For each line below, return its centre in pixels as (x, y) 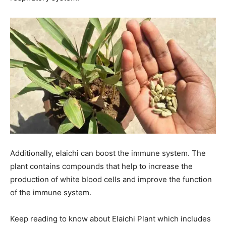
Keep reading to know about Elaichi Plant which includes (110, 218)
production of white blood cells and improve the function (111, 179)
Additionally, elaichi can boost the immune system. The (108, 153)
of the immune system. (51, 192)
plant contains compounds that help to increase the (101, 166)
